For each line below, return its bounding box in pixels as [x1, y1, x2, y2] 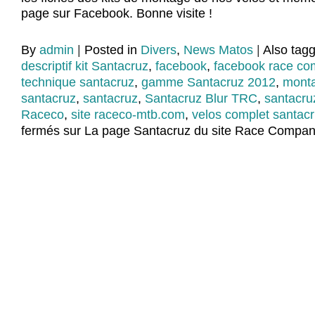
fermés [21, 124, 60, 139]
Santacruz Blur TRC [145, 91, 257, 106]
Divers [141, 43, 176, 58]
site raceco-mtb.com [71, 108, 185, 122]
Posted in [84, 43, 141, 58]
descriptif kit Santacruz [21, 59, 148, 74]
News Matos [184, 43, 253, 58]
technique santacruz [21, 75, 134, 90]
